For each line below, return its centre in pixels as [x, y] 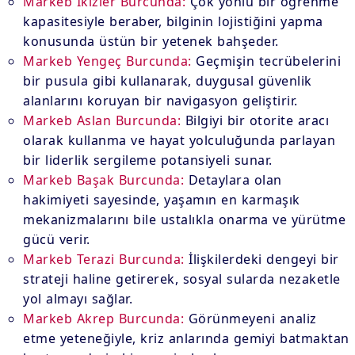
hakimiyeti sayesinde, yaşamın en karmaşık [162, 200]
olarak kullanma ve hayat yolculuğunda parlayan [179, 140]
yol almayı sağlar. [78, 299]
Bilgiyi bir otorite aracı [255, 120]
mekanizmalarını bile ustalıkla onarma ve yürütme [185, 219]
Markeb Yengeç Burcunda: [107, 61]
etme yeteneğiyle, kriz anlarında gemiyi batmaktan [186, 338]
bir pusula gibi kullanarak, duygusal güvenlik [168, 81]
